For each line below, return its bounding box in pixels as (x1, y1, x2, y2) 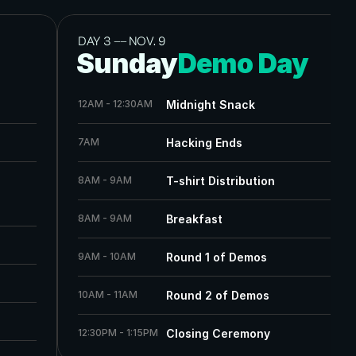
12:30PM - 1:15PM (78, 327, 158, 339)
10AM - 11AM (78, 288, 137, 301)
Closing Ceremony (165, 327, 270, 341)
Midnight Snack (165, 98, 255, 112)
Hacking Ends (165, 136, 242, 150)
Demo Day (176, 47, 308, 80)
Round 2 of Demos (165, 288, 269, 303)
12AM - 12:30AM (78, 98, 153, 110)
